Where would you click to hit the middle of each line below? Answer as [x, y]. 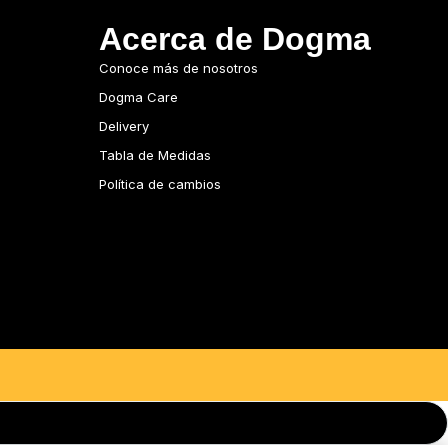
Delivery [123, 126]
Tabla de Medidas [154, 155]
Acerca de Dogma [234, 39]
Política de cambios [159, 184]
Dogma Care [138, 97]
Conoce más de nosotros [178, 68]
